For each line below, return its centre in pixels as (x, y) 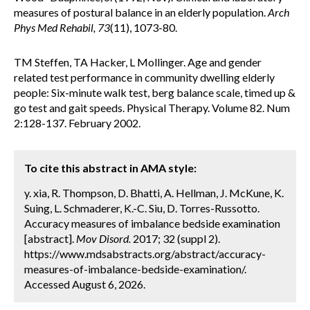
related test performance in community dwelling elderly (144, 77)
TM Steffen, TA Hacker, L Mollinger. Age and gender (138, 62)
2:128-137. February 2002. (78, 123)
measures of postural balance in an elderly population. (141, 12)
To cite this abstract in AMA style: (110, 168)
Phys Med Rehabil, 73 (62, 27)
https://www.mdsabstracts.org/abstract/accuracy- (145, 254)
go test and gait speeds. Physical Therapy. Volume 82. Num (152, 108)
